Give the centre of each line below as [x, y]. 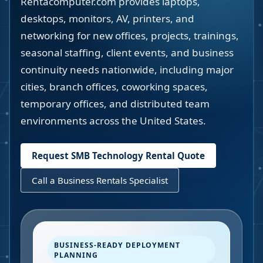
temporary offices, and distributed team [115, 104]
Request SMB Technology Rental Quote [118, 156]
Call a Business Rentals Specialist [100, 180]
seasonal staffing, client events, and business [127, 53]
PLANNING [76, 255]
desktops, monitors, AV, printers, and [107, 18]
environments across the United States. [113, 121]
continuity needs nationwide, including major [127, 70]
